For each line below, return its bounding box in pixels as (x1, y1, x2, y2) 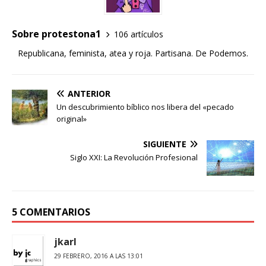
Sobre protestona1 (12, 27, 101, 41)
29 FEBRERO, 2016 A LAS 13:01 (54, 252, 143, 261)
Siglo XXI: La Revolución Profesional (70, 152, 198, 163)
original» (56, 113, 87, 125)
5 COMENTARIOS (12, 205, 90, 219)
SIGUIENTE (143, 138, 186, 150)
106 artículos (114, 28, 163, 40)
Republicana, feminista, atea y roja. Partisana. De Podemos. (18, 47, 248, 59)
